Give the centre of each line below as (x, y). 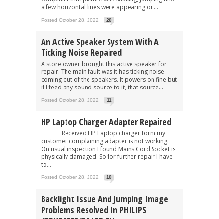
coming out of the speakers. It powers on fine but (109, 79)
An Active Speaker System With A (100, 41)
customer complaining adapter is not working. (105, 141)
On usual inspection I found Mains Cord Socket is (108, 149)
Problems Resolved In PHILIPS (94, 209)
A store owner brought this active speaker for (104, 64)
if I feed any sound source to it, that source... (102, 87)
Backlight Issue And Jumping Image (105, 199)
